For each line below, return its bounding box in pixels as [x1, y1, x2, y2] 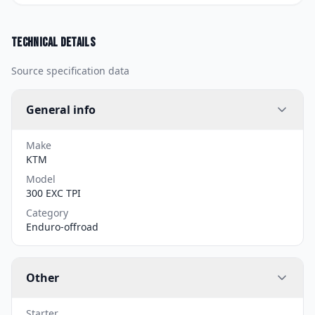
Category [26, 205, 68, 219]
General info [26, 101, 96, 117]
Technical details [11, 34, 96, 50]
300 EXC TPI [26, 186, 81, 200]
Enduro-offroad [26, 219, 98, 233]
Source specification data [11, 63, 129, 77]
